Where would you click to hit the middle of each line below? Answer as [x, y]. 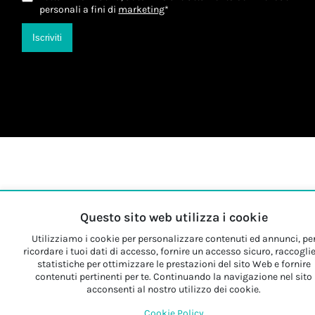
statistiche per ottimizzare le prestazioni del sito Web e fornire [174, 264]
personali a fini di [79, 9]
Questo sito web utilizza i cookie [174, 217]
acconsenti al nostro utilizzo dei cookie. [174, 289]
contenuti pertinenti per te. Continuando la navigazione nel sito [174, 277]
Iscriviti [47, 38]
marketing [142, 9]
